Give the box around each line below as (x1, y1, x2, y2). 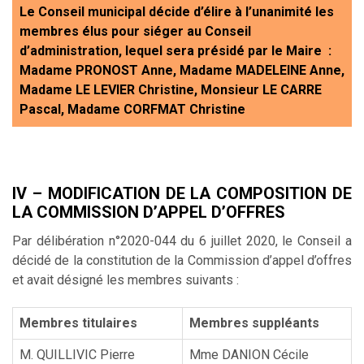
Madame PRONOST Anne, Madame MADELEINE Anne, (19, 62, 344, 78)
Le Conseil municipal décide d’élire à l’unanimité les (19, 3, 334, 19)
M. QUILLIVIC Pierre (19, 346, 135, 362)
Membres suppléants (189, 314, 319, 331)
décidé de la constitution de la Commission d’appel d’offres (12, 252, 352, 268)
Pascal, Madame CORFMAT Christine (19, 101, 245, 117)
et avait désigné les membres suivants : (12, 271, 239, 288)
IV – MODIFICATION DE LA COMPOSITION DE (12, 183, 352, 203)
